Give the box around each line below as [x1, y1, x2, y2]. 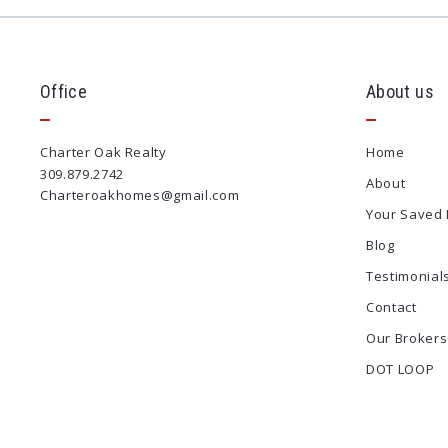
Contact [366, 298, 417, 317]
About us [366, 81, 434, 103]
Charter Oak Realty [40, 143, 167, 162]
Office [40, 81, 88, 103]
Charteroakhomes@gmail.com [40, 186, 240, 205]
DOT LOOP [366, 360, 435, 379]
